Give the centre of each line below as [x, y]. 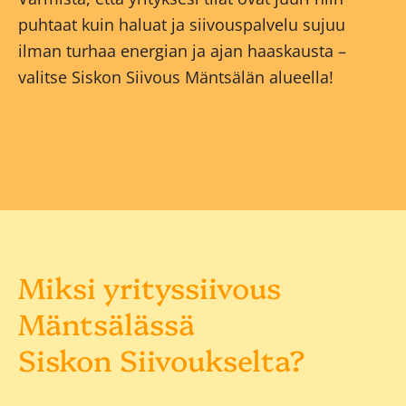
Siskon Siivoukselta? [162, 358]
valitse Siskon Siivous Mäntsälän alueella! [176, 77]
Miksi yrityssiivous [150, 286]
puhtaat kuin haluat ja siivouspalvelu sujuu [182, 24]
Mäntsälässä [106, 322]
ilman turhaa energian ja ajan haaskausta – [182, 50]
